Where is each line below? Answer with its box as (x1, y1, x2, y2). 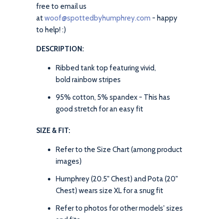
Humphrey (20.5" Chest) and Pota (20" (56, 174, 178, 183)
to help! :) (36, 25, 66, 34)
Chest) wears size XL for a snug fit (56, 186, 163, 195)
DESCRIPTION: (36, 44, 84, 53)
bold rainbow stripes (56, 75, 121, 84)
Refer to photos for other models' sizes (56, 203, 183, 213)
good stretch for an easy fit (56, 104, 143, 113)
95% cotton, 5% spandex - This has (56, 92, 170, 102)
